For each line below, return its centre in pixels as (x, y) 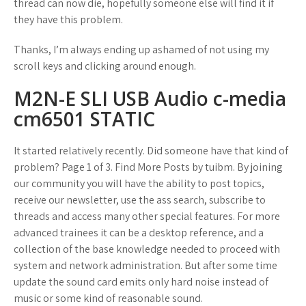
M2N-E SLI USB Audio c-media (150, 98)
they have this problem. (68, 19)
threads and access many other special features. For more (147, 216)
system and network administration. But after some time (145, 265)
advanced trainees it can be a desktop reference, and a (139, 233)
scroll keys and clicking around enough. (105, 66)
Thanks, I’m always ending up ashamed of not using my (141, 50)
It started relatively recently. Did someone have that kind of (151, 151)
